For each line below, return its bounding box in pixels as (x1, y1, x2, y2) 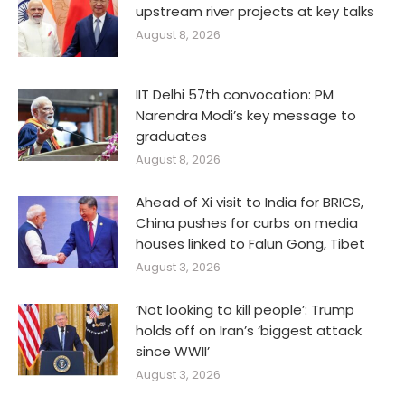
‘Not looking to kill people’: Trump (136, 299, 354, 319)
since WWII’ (136, 341, 210, 361)
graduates (136, 126, 207, 146)
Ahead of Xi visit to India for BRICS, (136, 192, 363, 212)
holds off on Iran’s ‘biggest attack (136, 320, 362, 340)
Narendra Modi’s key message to (136, 105, 356, 125)
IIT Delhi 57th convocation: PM (136, 84, 334, 104)
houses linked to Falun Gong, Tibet (136, 233, 365, 253)
